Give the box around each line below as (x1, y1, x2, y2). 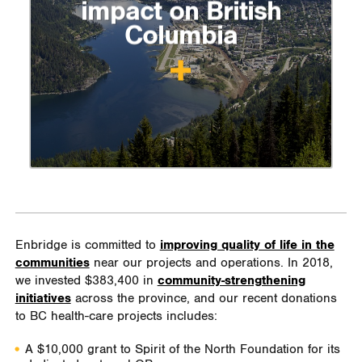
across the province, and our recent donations (70, 290, 337, 306)
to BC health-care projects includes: (15, 308, 217, 324)
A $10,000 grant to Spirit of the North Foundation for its (25, 341, 341, 357)
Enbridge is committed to (15, 237, 160, 253)
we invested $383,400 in (15, 272, 158, 288)
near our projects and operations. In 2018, (89, 255, 333, 271)
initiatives (15, 290, 71, 306)
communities (15, 255, 90, 271)
